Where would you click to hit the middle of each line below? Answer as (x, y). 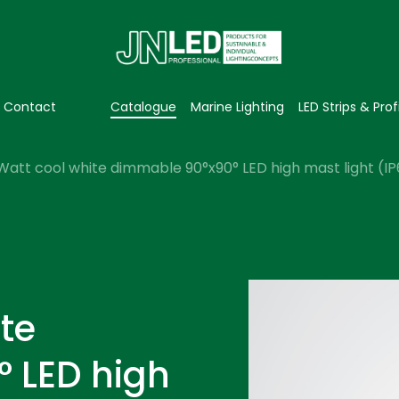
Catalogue (143, 107)
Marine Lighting (237, 107)
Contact (30, 107)
